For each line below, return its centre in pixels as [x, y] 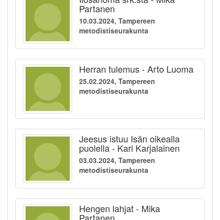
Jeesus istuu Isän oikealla [129, 139]
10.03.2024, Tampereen [117, 21]
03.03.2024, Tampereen [117, 160]
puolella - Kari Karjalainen [129, 148]
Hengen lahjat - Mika [120, 208]
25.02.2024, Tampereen [117, 81]
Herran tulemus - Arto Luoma [136, 69]
